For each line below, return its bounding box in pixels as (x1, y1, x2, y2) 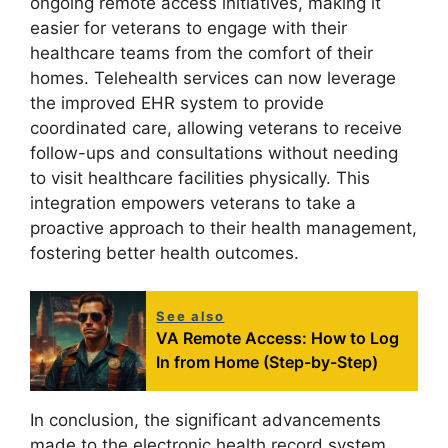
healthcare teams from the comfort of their (30, 42, 373, 63)
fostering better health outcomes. (30, 242, 299, 263)
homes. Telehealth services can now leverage (30, 67, 396, 88)
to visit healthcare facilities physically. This (30, 167, 370, 188)
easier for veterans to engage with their (30, 17, 347, 38)
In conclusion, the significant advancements (30, 410, 381, 431)
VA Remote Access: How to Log (156, 328, 400, 349)
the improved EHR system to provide (30, 92, 324, 113)
